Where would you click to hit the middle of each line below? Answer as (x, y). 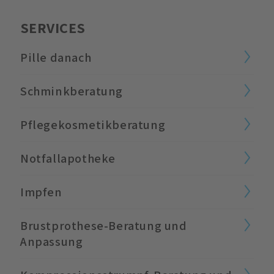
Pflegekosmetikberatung (93, 124)
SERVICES (53, 27)
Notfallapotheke (68, 158)
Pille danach (56, 57)
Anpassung (52, 241)
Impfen (41, 192)
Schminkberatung (72, 91)
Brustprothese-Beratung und (104, 225)
